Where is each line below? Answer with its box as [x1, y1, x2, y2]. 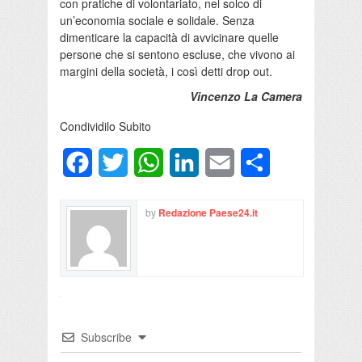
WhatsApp [163, 153, 223, 172]
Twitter [128, 153, 165, 172]
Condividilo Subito [60, 118, 151, 135]
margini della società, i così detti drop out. [60, 63, 272, 80]
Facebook [92, 153, 149, 172]
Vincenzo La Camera [190, 88, 302, 105]
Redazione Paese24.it [158, 205, 258, 221]
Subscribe [81, 329, 132, 346]
